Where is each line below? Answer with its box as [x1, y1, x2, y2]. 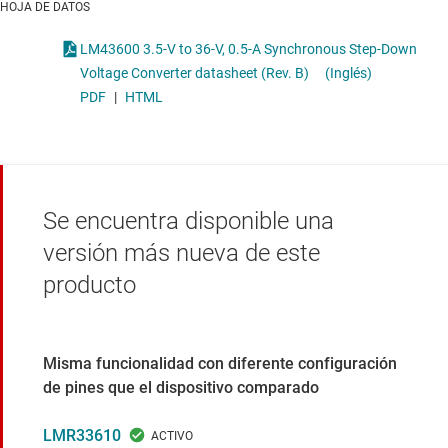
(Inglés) [325, 65, 372, 82]
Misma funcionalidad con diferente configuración [43, 354, 397, 374]
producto [43, 271, 136, 300]
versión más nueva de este [43, 239, 320, 268]
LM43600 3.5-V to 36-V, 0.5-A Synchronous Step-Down [80, 41, 349, 58]
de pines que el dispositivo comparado [43, 378, 319, 398]
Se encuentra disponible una [43, 207, 334, 236]
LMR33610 [43, 426, 121, 446]
